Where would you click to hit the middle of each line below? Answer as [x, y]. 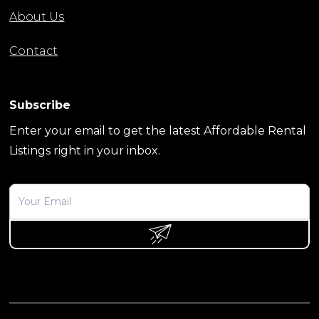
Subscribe [40, 105]
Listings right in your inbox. [85, 151]
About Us [37, 17]
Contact [34, 51]
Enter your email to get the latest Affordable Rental [158, 131]
